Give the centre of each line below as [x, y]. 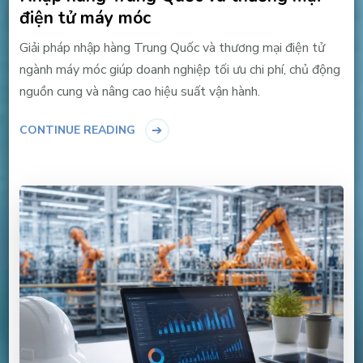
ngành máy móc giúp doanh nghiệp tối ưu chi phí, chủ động [179, 69]
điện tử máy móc [85, 17]
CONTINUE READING [77, 130]
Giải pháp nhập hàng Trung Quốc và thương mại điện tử [172, 47]
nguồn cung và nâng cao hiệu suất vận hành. [139, 91]
